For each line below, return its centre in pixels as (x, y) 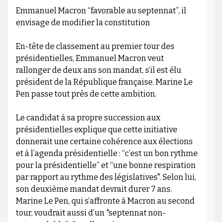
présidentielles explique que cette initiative (96, 130)
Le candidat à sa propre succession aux (88, 118)
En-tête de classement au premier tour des (95, 47)
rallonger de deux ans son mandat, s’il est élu (98, 70)
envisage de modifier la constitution (83, 23)
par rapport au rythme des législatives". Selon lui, (106, 177)
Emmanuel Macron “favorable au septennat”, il (101, 11)
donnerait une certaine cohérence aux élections (104, 142)
